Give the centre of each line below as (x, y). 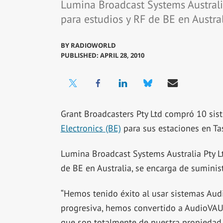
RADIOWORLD (93, 46)
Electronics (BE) (91, 128)
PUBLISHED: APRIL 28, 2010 (102, 56)
